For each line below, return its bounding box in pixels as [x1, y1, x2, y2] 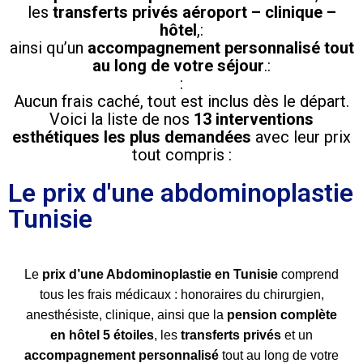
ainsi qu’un [9, 37, 88, 58]
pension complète [227, 307, 337, 322]
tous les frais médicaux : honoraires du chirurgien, [39, 287, 324, 301]
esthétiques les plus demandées [12, 126, 251, 147]
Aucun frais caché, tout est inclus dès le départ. [14, 91, 349, 111]
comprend [278, 267, 339, 281]
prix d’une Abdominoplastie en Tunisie [42, 267, 278, 281]
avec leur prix [251, 126, 351, 147]
